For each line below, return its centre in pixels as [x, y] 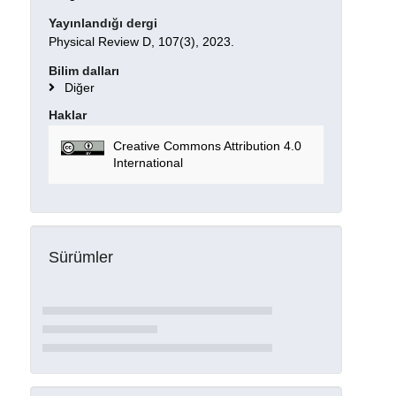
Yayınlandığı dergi [103, 23]
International [148, 163]
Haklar [67, 115]
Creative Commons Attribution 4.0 [207, 146]
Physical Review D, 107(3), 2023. [141, 41]
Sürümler [80, 258]
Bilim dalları [84, 70]
